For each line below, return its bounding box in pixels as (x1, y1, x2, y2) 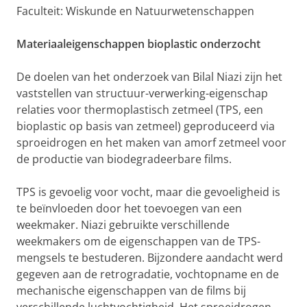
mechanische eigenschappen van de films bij (16, 283, 246, 298)
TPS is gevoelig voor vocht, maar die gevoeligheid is (16, 184, 280, 199)
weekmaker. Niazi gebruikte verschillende (16, 217, 230, 232)
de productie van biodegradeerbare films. (16, 151, 232, 167)
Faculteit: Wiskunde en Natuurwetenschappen (16, 3, 254, 19)
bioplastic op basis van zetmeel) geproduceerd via (16, 119, 275, 134)
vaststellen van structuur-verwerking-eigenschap (16, 86, 268, 101)
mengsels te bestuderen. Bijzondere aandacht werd (16, 250, 283, 265)
